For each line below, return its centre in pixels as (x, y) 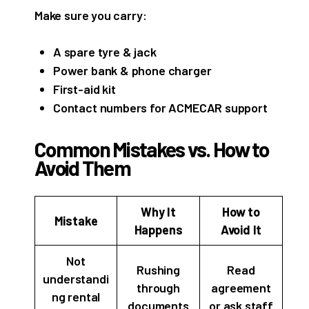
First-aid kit (84, 89)
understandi (76, 279)
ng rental (76, 297)
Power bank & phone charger (132, 70)
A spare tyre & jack (105, 51)
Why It (158, 212)
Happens (158, 230)
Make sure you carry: (91, 16)
